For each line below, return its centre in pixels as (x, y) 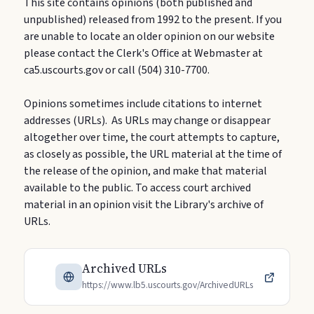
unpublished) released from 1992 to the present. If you (153, 20)
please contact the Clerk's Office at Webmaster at (143, 53)
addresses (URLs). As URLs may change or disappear (147, 121)
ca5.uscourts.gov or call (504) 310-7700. (117, 70)
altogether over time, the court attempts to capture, (152, 137)
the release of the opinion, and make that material (145, 171)
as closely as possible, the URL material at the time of (153, 154)
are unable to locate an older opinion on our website (149, 36)
